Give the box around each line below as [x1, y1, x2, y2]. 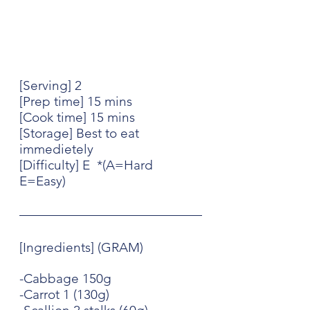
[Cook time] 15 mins [19, 109, 135, 126]
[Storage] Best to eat [19, 125, 143, 142]
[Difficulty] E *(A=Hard [19, 157, 156, 174]
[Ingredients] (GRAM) [19, 239, 143, 256]
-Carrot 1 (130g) [19, 286, 109, 303]
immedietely [19, 141, 93, 158]
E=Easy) [19, 173, 66, 190]
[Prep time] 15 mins [19, 93, 132, 110]
